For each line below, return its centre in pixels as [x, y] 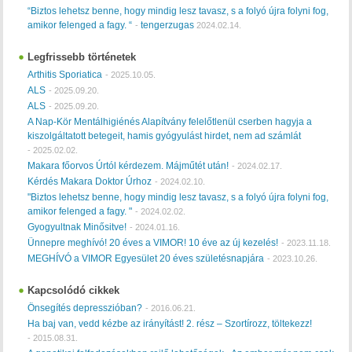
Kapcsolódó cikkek [74, 290]
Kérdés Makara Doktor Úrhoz [90, 181]
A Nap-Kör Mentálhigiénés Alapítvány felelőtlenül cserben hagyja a [170, 121]
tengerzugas [168, 25]
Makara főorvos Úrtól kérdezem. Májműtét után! [128, 165]
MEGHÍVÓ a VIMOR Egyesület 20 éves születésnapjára [146, 258]
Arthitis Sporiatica [65, 74]
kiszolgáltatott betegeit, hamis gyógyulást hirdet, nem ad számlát [165, 136]
